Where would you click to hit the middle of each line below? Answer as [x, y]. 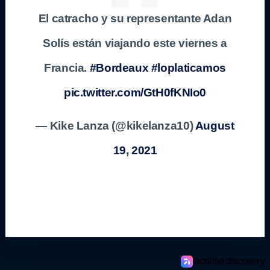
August [215, 125]
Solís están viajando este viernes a [135, 43]
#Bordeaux [119, 67]
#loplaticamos [188, 67]
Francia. [67, 67]
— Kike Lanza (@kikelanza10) [115, 125]
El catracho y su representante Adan [135, 18]
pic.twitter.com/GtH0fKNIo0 [135, 92]
